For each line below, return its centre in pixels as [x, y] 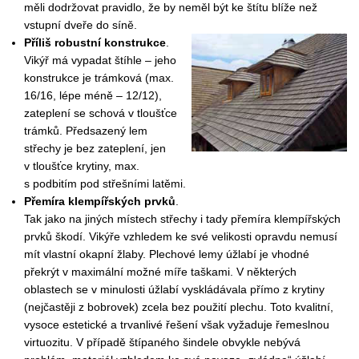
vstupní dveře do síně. [81, 25]
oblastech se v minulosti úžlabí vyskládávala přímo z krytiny [175, 290]
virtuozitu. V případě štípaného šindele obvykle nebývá [163, 343]
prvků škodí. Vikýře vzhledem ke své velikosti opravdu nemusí [181, 237]
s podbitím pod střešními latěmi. [105, 184]
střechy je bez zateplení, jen [95, 149]
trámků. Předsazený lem [86, 131]
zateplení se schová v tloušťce [101, 113]
